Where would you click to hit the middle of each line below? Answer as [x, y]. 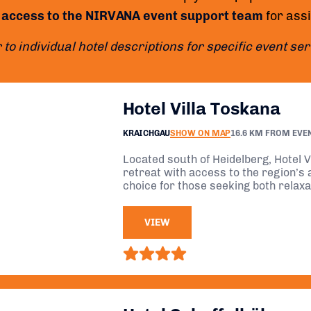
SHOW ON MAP [200, 133]
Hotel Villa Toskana [202, 108]
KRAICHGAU [146, 133]
